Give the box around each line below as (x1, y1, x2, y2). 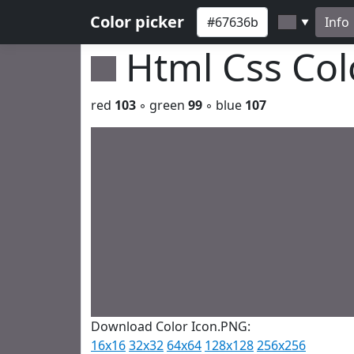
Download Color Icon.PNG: (91, 318, 250, 335)
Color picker (90, 11, 184, 32)
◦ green (136, 96, 188, 114)
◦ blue (202, 96, 245, 114)
